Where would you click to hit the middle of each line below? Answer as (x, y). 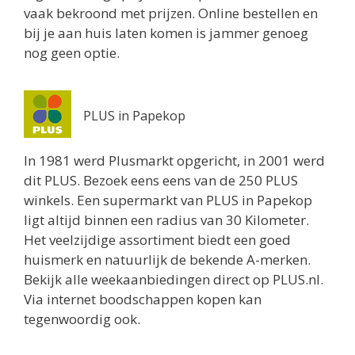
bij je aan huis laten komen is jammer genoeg (166, 33)
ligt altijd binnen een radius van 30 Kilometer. (166, 220)
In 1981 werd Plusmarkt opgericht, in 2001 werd (174, 161)
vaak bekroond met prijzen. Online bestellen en (171, 13)
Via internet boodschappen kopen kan (143, 300)
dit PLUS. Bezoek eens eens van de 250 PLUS (161, 181)
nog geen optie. (72, 53)
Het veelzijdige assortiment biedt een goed (157, 240)
